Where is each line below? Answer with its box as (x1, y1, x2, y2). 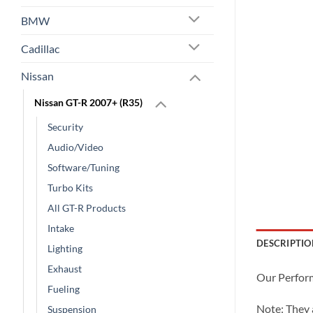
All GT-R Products (48, 202, 126, 214)
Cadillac (21, 41, 59, 55)
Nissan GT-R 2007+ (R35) (34, 96, 143, 108)
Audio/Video (48, 141, 103, 154)
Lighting (48, 242, 82, 255)
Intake (48, 222, 74, 235)
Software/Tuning (48, 161, 119, 174)
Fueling (48, 283, 80, 296)
